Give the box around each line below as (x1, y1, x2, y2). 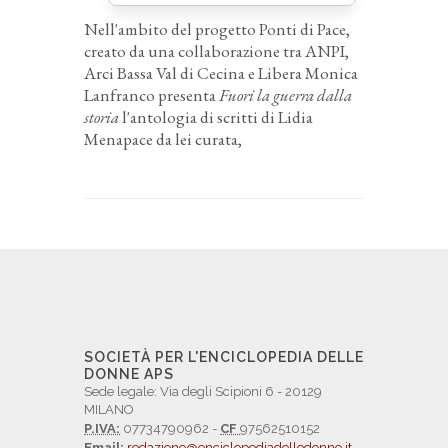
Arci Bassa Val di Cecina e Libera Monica (84, 62, 358, 85)
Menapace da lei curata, (84, 128, 242, 151)
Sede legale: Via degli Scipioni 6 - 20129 (84, 384, 322, 400)
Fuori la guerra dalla (219, 84, 352, 107)
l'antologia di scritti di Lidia (119, 106, 313, 129)
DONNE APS (84, 366, 174, 383)
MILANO (84, 402, 134, 418)
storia (84, 106, 119, 129)
